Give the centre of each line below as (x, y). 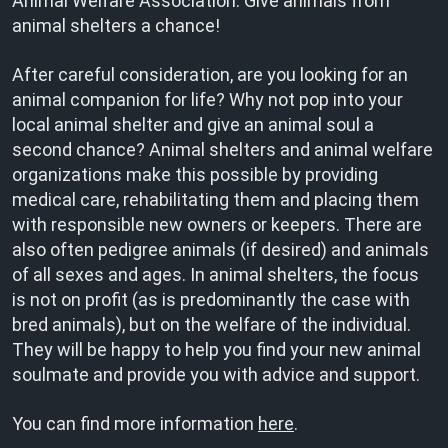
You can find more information (135, 423)
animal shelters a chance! (116, 25)
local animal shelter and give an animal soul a (193, 124)
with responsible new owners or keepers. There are (217, 224)
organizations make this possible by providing (195, 174)
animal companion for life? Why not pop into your (207, 99)
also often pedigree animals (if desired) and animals (220, 249)
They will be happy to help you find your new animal (216, 349)
